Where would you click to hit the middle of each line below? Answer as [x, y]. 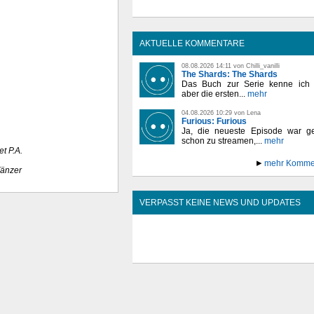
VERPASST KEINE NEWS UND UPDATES [220, 202]
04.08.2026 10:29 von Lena [221, 112]
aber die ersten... [213, 94]
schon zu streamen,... [222, 141]
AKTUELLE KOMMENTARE [192, 43]
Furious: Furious [214, 121]
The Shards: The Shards [230, 74]
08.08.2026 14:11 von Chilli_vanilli [231, 66]
